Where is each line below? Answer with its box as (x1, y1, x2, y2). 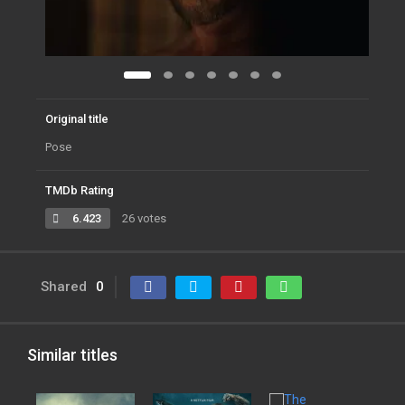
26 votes (119, 211, 166, 225)
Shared (41, 278, 87, 295)
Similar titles (27, 344, 118, 364)
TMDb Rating (45, 183, 114, 197)
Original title (45, 111, 108, 126)
